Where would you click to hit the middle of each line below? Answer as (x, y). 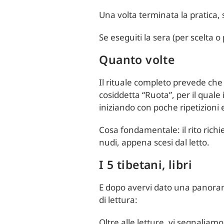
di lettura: (118, 200)
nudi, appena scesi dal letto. (154, 142)
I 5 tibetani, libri (145, 164)
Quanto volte (137, 59)
